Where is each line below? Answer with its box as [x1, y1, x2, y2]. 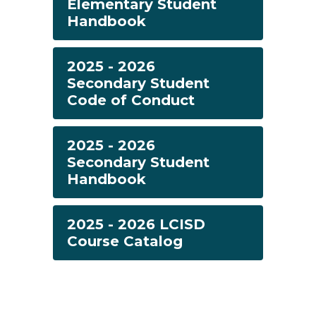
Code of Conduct [67, 92, 195, 109]
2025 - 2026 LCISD [67, 216, 205, 233]
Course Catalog [67, 233, 183, 250]
